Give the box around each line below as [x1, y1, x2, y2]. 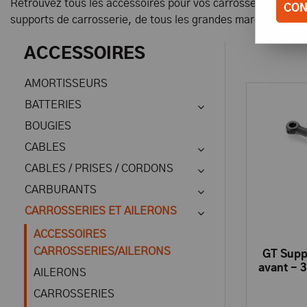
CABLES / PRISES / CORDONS [25, 163, 173, 174]
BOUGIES [25, 121, 71, 132]
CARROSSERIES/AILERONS [34, 246, 171, 257]
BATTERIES [25, 99, 82, 110]
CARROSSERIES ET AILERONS [25, 206, 177, 217]
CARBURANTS [25, 184, 97, 195]
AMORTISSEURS [25, 78, 108, 89]
